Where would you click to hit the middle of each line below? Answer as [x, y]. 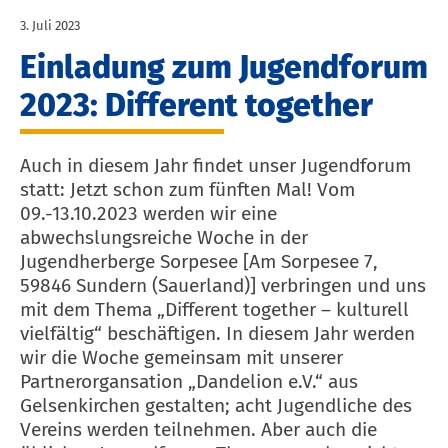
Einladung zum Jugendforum [224, 67]
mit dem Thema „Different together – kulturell [214, 310]
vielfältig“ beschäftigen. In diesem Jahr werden [217, 334]
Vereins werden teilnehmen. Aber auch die [198, 430]
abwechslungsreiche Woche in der [164, 238]
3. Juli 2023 [50, 26]
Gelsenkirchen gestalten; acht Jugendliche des [216, 406]
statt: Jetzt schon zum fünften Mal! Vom [187, 190]
